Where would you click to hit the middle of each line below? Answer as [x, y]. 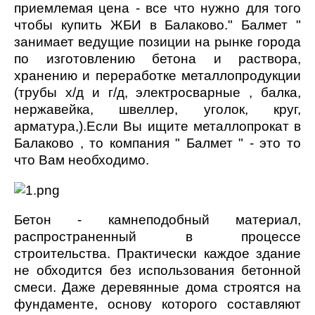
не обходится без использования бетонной [157, 271]
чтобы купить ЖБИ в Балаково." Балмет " [157, 25]
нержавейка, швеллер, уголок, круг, [157, 109]
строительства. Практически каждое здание [157, 254]
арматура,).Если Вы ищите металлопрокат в [157, 126]
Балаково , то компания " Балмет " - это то [157, 143]
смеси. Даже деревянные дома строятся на [157, 288]
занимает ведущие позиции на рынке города [157, 42]
